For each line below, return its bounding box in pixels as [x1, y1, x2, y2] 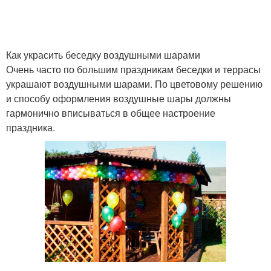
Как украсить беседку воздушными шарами [6, 48, 200, 62]
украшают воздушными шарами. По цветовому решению [6, 77, 263, 91]
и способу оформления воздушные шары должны [6, 91, 231, 105]
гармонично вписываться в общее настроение [6, 106, 215, 120]
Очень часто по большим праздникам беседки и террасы [6, 62, 261, 76]
